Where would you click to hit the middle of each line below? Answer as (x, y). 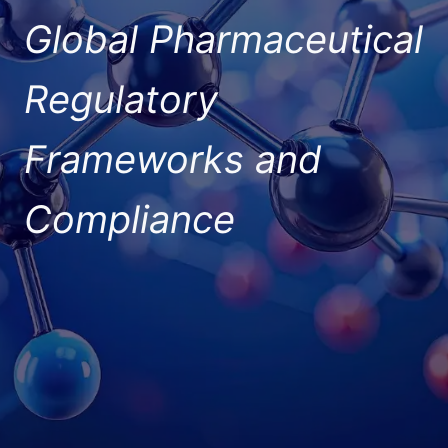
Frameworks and (173, 159)
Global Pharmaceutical (223, 39)
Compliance (129, 219)
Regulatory (121, 99)
